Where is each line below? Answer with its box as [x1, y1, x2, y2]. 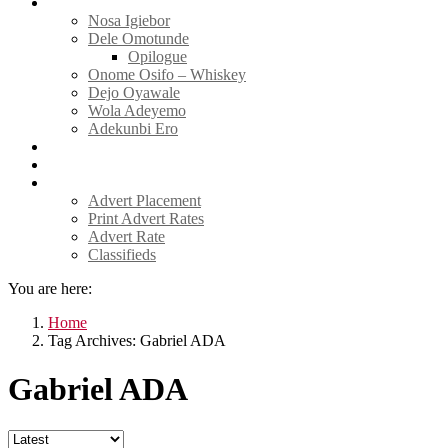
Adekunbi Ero [88, 120, 178, 137]
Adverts [48, 174, 98, 191]
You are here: [8, 280, 92, 297]
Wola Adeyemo [88, 102, 186, 119]
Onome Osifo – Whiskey [88, 66, 246, 83]
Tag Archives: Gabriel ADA [48, 332, 226, 349]
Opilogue [128, 48, 187, 65]
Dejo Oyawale [88, 84, 180, 101]
